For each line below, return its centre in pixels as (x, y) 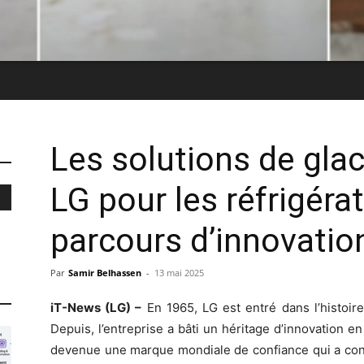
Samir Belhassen (105, 272)
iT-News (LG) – (96, 307)
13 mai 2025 (179, 272)
